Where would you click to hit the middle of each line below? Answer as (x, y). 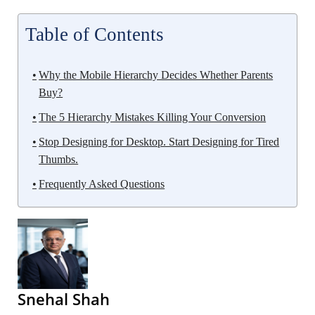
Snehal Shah (64, 299)
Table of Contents (95, 35)
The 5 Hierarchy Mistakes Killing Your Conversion (153, 117)
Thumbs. (59, 160)
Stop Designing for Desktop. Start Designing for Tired (159, 142)
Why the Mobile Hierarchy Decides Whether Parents (156, 75)
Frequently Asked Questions (102, 184)
